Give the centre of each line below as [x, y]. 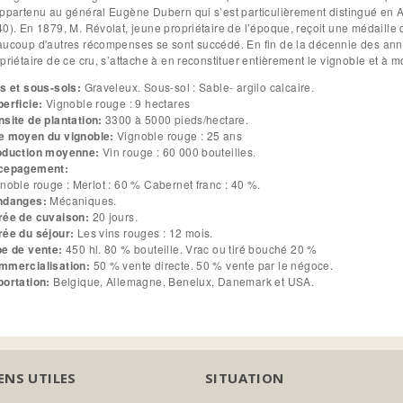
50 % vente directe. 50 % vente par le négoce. [213, 265]
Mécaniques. [83, 201]
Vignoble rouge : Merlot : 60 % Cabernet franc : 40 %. [184, 184]
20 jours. [115, 217]
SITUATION [245, 378]
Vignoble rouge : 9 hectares [118, 103]
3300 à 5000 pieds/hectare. [177, 120]
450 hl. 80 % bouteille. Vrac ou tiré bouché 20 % [191, 249]
